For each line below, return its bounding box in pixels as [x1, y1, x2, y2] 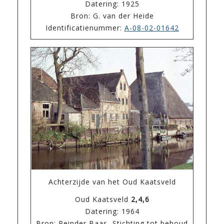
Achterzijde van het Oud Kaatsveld [48, 177, 176, 187]
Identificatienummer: [45, 22, 124, 32]
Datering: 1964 [84, 206, 139, 216]
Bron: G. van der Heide [70, 10, 154, 20]
